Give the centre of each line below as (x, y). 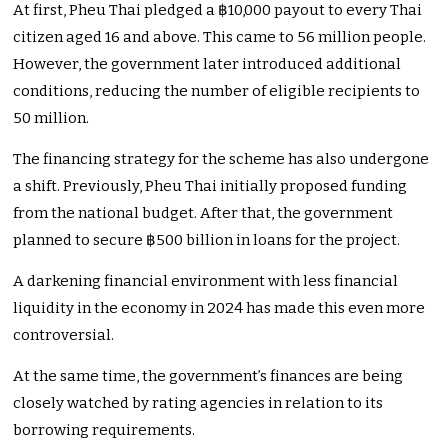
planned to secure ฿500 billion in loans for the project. (208, 240)
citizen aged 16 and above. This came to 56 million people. (220, 37)
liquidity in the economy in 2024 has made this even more (219, 308)
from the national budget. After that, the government (203, 213)
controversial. (64, 335)
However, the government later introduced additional (207, 64)
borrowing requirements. (104, 430)
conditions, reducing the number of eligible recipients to (217, 91)
